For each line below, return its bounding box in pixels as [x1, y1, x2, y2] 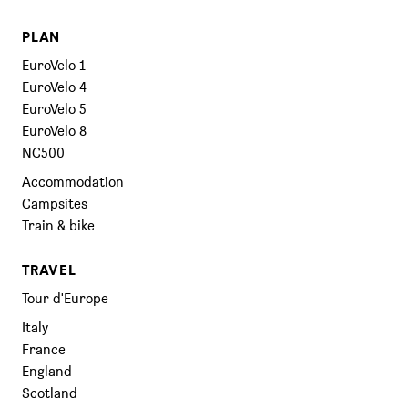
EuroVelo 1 [22, 56, 86, 74]
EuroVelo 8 [22, 122, 87, 139]
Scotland [22, 384, 77, 402]
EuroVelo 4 [22, 78, 87, 96]
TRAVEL [22, 260, 76, 279]
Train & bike [22, 217, 95, 234]
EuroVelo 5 [22, 100, 87, 117]
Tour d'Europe [22, 290, 108, 307]
